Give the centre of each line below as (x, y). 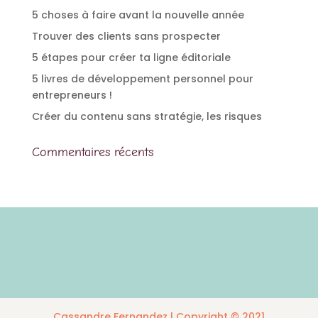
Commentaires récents (92, 153)
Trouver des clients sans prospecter (126, 37)
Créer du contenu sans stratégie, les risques (147, 117)
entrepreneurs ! (72, 95)
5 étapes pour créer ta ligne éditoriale (131, 58)
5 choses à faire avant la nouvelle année (138, 15)
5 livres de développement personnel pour (142, 79)
